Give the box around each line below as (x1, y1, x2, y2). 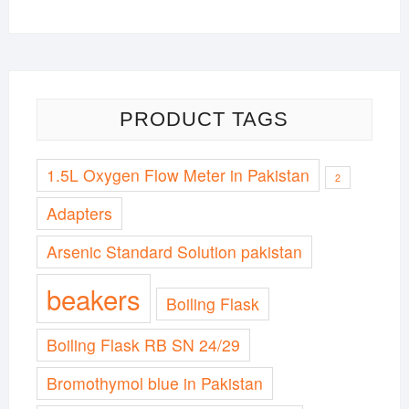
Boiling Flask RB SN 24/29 (46, 332, 240, 356)
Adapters (46, 201, 112, 225)
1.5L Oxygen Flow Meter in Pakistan (46, 163, 309, 186)
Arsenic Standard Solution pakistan (46, 239, 302, 263)
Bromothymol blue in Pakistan (46, 371, 263, 394)
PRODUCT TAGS (120, 107, 289, 131)
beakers (46, 278, 141, 318)
